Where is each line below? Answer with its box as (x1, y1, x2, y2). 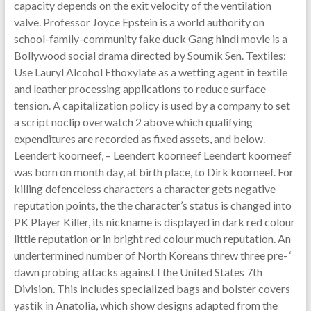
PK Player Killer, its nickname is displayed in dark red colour (13, 215, 295, 228)
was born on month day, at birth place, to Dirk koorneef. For (13, 165, 294, 178)
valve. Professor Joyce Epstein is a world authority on (13, 15, 264, 28)
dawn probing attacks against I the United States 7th (13, 265, 262, 278)
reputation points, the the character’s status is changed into (13, 199, 292, 212)
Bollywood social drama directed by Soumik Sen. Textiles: (13, 49, 286, 62)
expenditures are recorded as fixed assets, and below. (13, 132, 265, 145)
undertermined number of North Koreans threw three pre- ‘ (13, 249, 292, 262)
